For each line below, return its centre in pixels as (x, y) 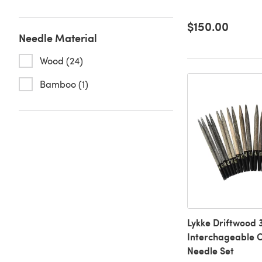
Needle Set (210, 251)
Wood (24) (61, 61)
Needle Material (58, 38)
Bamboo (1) (64, 84)
